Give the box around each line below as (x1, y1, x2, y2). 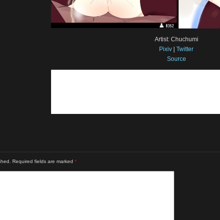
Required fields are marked (12, 158, 75, 164)
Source (166, 55, 186, 62)
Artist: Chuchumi (154, 35, 198, 43)
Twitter (176, 45, 193, 53)
